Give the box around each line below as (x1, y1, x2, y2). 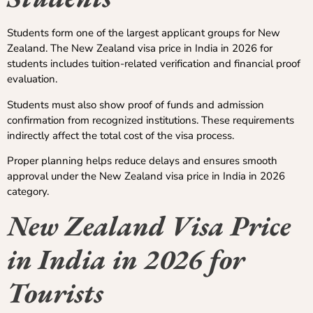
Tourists (7, 275, 103, 312)
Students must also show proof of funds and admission (7, 97, 264, 112)
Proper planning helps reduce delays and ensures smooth (7, 153, 277, 168)
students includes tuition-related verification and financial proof (7, 57, 300, 71)
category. (7, 184, 49, 198)
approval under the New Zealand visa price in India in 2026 (7, 168, 285, 183)
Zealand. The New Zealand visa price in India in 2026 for (7, 41, 272, 56)
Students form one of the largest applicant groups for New (7, 26, 280, 41)
